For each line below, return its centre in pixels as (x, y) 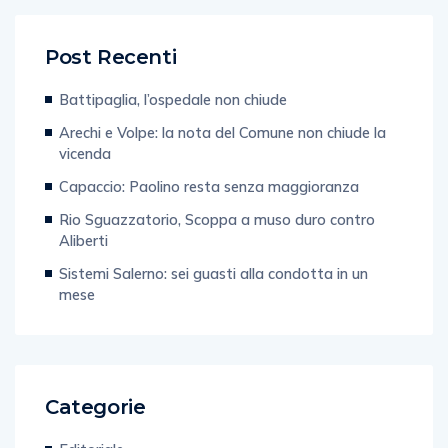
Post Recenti (111, 77)
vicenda (85, 174)
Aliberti (83, 261)
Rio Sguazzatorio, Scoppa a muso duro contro (217, 240)
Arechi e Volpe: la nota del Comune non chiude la (222, 153)
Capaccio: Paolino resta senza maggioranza (209, 207)
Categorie (95, 427)
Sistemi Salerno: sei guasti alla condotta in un (213, 294)
